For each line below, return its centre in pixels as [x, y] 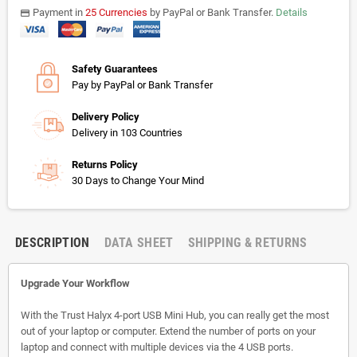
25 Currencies [116, 12]
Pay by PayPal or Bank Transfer [142, 84]
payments [30, 13]
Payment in [58, 12]
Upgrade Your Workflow [75, 283]
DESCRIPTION [53, 242]
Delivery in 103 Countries [127, 132]
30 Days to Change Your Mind [138, 180]
